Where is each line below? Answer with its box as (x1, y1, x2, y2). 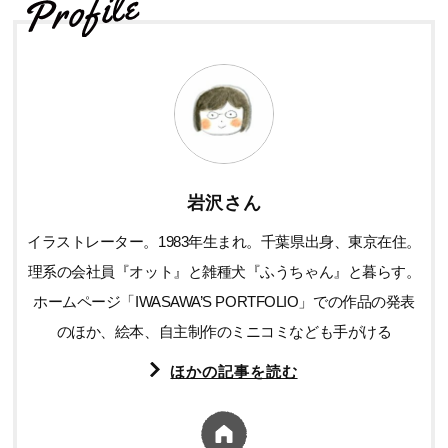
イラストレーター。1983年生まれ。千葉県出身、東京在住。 (27, 232, 421, 250)
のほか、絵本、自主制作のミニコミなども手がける (56, 322, 392, 340)
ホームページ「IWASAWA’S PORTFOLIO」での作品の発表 (33, 292, 415, 310)
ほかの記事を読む (170, 362, 298, 380)
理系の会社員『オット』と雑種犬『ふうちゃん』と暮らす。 (27, 262, 421, 280)
